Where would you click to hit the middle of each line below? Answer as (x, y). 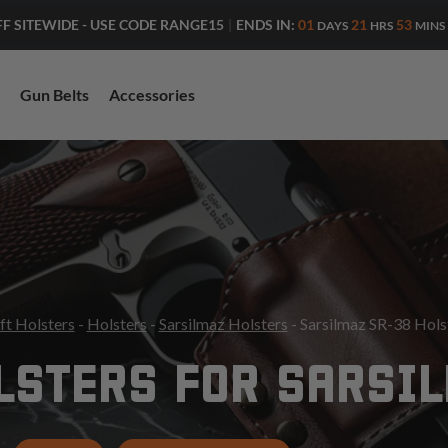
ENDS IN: (265, 24)
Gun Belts (54, 94)
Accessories (152, 94)
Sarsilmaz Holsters (223, 323)
